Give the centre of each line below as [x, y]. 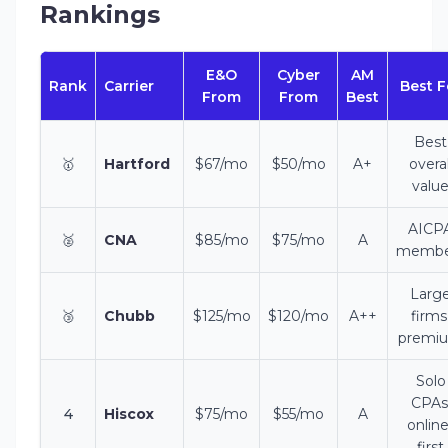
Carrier [129, 86]
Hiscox [129, 414]
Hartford [137, 164]
